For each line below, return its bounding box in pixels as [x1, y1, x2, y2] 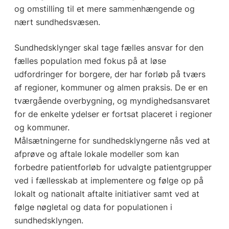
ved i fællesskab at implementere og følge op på [14, 175, 203, 186]
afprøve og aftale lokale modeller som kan [14, 149, 179, 159]
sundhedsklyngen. [14, 215, 83, 226]
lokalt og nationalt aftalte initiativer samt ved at [14, 189, 199, 199]
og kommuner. [14, 122, 70, 133]
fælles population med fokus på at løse [14, 56, 166, 66]
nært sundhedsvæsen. [14, 17, 100, 28]
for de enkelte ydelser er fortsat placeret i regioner [14, 109, 212, 120]
